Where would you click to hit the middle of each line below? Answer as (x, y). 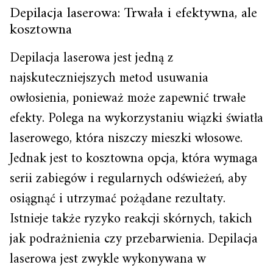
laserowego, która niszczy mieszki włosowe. (126, 139)
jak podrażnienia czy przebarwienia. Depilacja (134, 239)
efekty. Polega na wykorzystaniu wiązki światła (136, 119)
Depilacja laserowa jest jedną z (92, 58)
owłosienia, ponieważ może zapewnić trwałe (128, 98)
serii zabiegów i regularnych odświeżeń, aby (128, 179)
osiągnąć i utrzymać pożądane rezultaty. (118, 199)
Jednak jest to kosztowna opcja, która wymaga (134, 159)
